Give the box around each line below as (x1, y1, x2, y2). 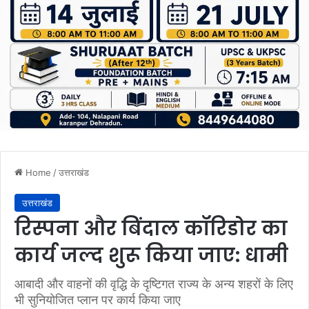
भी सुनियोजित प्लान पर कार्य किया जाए (14, 292, 181, 307)
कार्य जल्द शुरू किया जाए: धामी (14, 241, 293, 269)
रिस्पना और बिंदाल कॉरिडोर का (14, 215, 288, 242)
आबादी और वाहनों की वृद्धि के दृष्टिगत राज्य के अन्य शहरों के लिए (14, 276, 293, 291)
